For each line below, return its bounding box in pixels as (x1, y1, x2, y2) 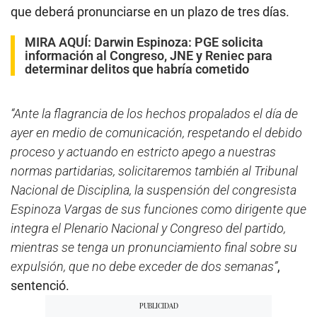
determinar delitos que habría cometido (25, 61, 249, 76)
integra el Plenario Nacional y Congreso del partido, (11, 220, 286, 236)
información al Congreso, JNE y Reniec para (25, 47, 272, 63)
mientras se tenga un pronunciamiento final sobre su (11, 239, 297, 255)
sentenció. (11, 277, 69, 293)
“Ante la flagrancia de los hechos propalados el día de (11, 105, 298, 121)
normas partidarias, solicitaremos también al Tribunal (11, 163, 298, 178)
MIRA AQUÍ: (25, 34, 94, 50)
